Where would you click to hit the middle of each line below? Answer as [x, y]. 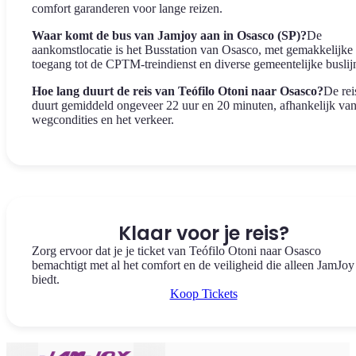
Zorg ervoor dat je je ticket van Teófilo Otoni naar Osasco [176, 251]
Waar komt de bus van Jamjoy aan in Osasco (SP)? [169, 35]
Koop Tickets [203, 294]
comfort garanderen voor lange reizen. [127, 8]
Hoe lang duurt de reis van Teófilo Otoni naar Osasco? [178, 91]
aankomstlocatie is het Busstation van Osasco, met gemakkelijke [192, 50]
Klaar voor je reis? [203, 233]
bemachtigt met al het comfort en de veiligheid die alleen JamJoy [193, 265]
